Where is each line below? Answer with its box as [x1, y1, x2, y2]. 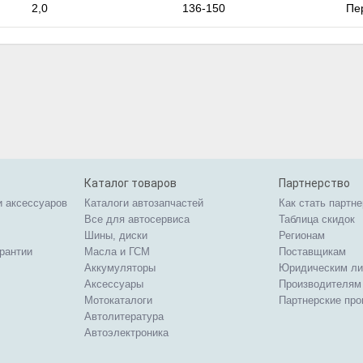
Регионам [279, 229, 325, 241]
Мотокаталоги [84, 294, 152, 306]
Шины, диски [84, 229, 147, 241]
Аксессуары [84, 278, 143, 290]
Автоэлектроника [84, 327, 169, 339]
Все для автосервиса [84, 213, 190, 225]
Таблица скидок [279, 213, 355, 225]
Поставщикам [279, 246, 346, 258]
